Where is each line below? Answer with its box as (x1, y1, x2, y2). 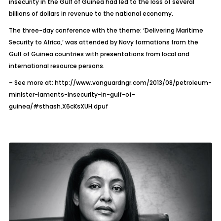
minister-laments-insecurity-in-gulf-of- (8, 90, 135, 99)
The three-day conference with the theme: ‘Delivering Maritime (8, 26, 203, 35)
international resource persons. (8, 62, 105, 70)
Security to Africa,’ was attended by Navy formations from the (8, 38, 198, 46)
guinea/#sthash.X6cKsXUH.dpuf (8, 102, 108, 110)
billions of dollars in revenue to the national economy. (8, 9, 173, 18)
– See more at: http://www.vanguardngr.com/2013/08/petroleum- (8, 78, 212, 87)
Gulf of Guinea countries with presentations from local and (8, 50, 189, 58)
